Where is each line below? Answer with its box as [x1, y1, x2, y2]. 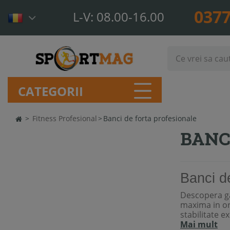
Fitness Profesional [32, 113, 97, 124]
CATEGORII [18, 82, 83, 100]
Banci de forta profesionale [103, 113, 197, 124]
